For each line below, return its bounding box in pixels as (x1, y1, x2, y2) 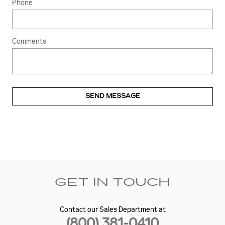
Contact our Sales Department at (59, 205, 166, 214)
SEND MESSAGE (85, 92, 140, 100)
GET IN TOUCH (55, 176, 170, 189)
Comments (12, 37, 46, 46)
